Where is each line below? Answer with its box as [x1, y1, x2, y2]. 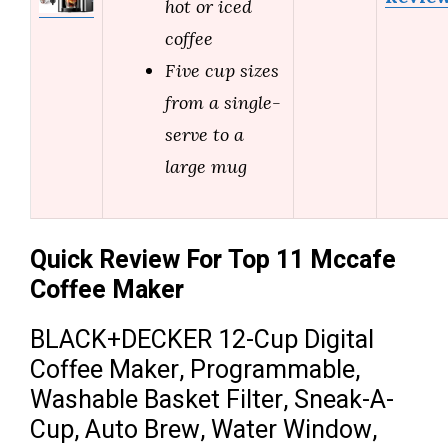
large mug [165, 155, 247, 179]
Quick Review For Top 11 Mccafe [30, 242, 396, 280]
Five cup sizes [165, 59, 279, 83]
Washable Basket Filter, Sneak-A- [30, 382, 394, 420]
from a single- [165, 91, 281, 115]
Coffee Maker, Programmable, [30, 352, 360, 390]
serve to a [165, 123, 244, 147]
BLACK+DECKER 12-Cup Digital [30, 322, 374, 360]
